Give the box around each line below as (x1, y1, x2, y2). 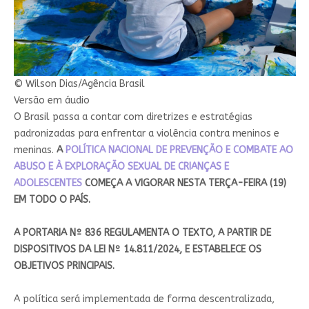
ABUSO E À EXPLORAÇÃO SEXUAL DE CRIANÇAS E (13, 160, 229, 172)
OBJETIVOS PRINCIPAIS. (13, 259, 114, 272)
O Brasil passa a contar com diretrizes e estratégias (13, 110, 252, 123)
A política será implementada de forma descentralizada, (13, 292, 275, 305)
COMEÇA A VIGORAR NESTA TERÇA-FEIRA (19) (81, 177, 286, 189)
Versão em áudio (13, 94, 90, 106)
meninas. (13, 143, 57, 156)
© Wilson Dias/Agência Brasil (13, 77, 145, 90)
